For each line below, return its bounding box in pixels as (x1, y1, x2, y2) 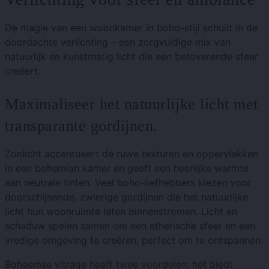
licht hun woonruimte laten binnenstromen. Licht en (5, 205, 237, 217)
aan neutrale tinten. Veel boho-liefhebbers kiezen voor (5, 176, 252, 189)
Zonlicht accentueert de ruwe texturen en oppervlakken (5, 147, 258, 160)
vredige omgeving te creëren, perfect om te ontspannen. (5, 234, 263, 246)
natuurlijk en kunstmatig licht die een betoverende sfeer (5, 50, 258, 62)
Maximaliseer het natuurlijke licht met (5, 95, 258, 113)
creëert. (5, 64, 40, 77)
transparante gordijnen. (5, 116, 158, 134)
